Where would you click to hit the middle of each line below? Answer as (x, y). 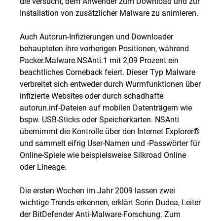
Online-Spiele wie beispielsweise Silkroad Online (103, 155)
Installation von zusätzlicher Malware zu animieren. (109, 13)
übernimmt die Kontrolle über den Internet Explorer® (110, 131)
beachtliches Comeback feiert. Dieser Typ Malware (108, 72)
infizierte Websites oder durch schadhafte (92, 95)
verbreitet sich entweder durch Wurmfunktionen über (110, 84)
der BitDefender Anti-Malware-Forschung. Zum (100, 214)
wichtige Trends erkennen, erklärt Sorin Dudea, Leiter (110, 202)
